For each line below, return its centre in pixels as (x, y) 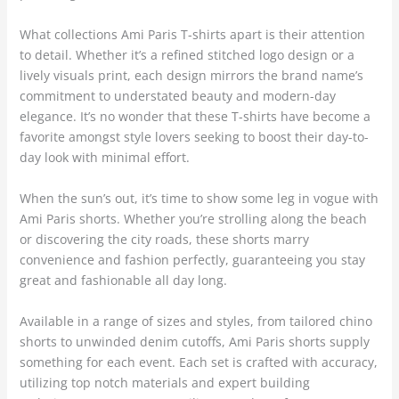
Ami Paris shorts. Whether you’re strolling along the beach (193, 219)
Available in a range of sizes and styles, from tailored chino (195, 322)
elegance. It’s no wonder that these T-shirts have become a (195, 117)
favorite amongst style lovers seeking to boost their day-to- (194, 137)
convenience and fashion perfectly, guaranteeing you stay (192, 260)
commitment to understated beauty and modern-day (177, 96)
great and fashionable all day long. (123, 281)
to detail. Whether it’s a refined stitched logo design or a (187, 55)
